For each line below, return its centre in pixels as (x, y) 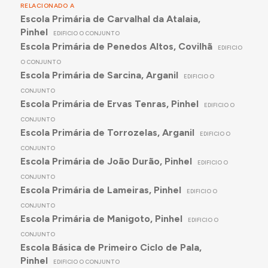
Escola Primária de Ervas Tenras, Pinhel (109, 104)
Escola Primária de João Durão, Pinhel (106, 162)
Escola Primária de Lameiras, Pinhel (100, 190)
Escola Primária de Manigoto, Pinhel (101, 219)
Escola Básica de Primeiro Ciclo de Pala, (111, 248)
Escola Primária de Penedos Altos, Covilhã (116, 47)
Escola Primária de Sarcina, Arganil (99, 75)
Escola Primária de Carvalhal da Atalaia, (110, 19)
